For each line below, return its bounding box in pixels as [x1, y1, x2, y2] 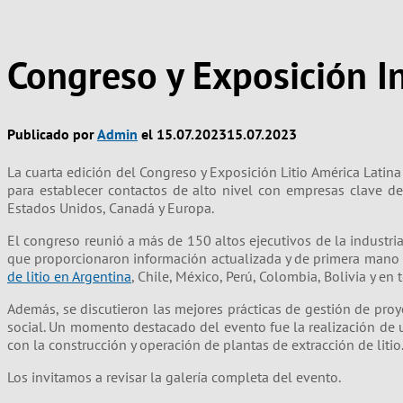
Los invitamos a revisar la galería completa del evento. [7, 367, 341, 386]
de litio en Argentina [7, 266, 131, 285]
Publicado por [7, 125, 97, 144]
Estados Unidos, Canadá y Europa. [7, 198, 214, 217]
